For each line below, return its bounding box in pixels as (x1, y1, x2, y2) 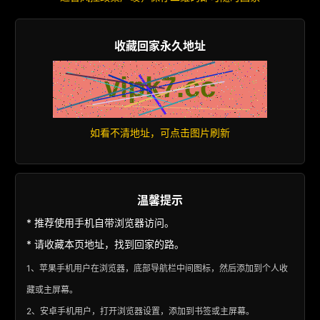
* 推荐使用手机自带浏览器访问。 (26, 216, 175, 229)
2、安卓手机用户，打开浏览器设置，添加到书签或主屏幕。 (26, 306, 255, 316)
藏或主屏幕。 (26, 284, 79, 295)
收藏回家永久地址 (114, 39, 206, 53)
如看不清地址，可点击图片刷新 (90, 126, 230, 139)
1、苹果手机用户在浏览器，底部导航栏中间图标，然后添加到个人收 (26, 263, 289, 274)
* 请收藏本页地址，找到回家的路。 (26, 238, 185, 250)
